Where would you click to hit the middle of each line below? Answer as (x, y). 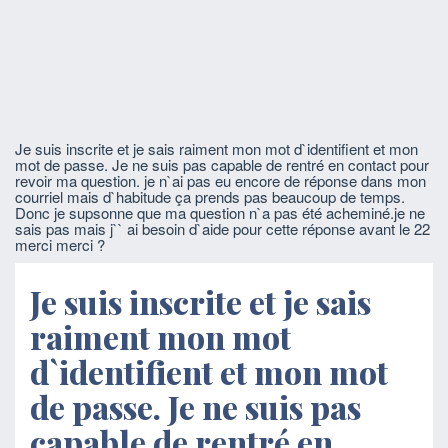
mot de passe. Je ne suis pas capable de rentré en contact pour (222, 164)
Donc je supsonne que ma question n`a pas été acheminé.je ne (220, 212)
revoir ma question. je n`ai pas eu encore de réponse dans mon (220, 180)
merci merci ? (60, 244)
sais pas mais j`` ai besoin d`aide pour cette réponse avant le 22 (222, 228)
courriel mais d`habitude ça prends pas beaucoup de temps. (210, 196)
